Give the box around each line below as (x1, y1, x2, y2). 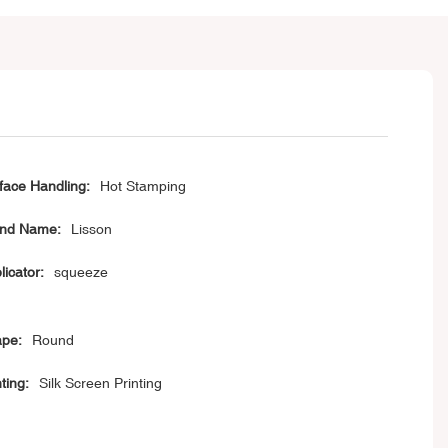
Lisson (70, 221, 112, 238)
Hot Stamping (99, 178, 186, 195)
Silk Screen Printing (38, 375, 162, 392)
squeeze (53, 264, 108, 281)
